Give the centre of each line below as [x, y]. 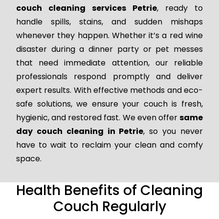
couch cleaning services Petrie [87, 8]
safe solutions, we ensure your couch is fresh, [109, 104]
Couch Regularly [109, 207]
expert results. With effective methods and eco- [109, 90]
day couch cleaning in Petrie [80, 131]
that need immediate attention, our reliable [109, 63]
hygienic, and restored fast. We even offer [98, 118]
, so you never [173, 131]
